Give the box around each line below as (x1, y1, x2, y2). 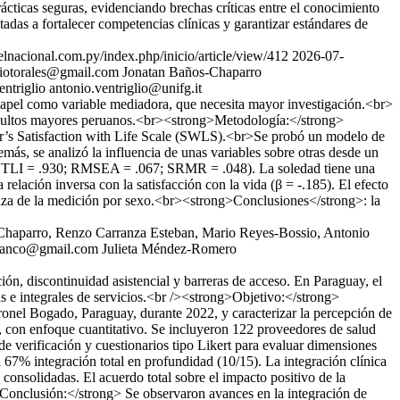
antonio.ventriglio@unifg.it (49, 80, 202, 96)
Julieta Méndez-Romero (102, 241, 237, 256)
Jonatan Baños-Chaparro (122, 64, 262, 79)
